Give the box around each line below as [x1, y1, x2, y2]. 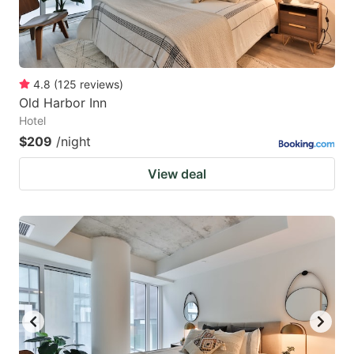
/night [56, 134, 91, 150]
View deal [148, 166, 206, 183]
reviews [80, 77, 119, 92]
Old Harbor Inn [19, 95, 107, 111]
